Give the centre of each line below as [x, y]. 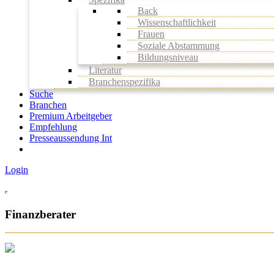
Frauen [151, 34]
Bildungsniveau [168, 57]
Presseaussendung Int [71, 138]
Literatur [105, 70]
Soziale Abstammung [179, 45]
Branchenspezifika [124, 81]
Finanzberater [40, 214]
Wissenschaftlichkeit [177, 22]
